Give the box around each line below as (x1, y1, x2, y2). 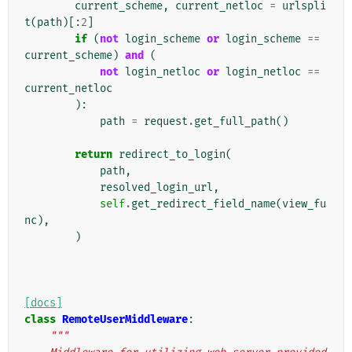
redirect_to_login (119, 148, 225, 162)
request (144, 115, 188, 129)
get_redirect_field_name (131, 197, 276, 211)
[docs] (24, 296, 62, 310)
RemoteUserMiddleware (62, 313, 188, 327)
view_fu (282, 197, 326, 211)
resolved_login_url (100, 181, 213, 195)
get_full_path (194, 115, 276, 129)
